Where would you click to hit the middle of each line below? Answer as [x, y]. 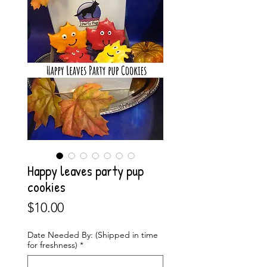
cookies [46, 187]
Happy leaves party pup [86, 171]
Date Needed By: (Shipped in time [93, 235]
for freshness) [52, 245]
